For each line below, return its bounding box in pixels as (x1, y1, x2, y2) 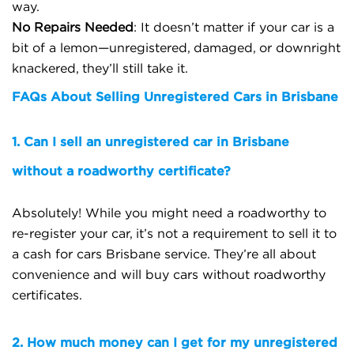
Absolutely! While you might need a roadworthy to (12, 207, 326, 220)
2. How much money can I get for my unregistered (12, 335, 337, 349)
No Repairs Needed (12, 21, 134, 34)
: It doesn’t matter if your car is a (134, 21, 334, 34)
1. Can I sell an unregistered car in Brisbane (12, 134, 289, 149)
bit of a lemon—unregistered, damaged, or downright (12, 42, 341, 55)
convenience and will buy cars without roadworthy (12, 269, 326, 281)
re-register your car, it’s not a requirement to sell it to (12, 228, 337, 240)
